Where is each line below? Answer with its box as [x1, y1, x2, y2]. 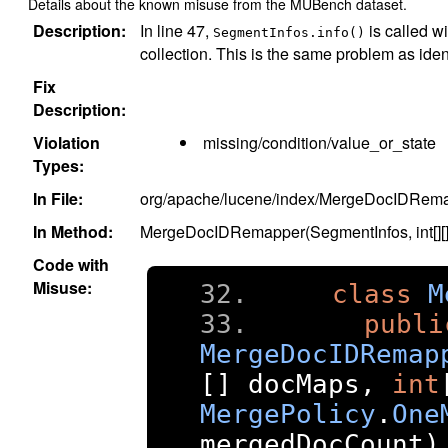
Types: [33, 153, 84, 177]
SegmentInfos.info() [213, 24, 365, 40]
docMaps [232, 368, 361, 399]
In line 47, [140, 18, 213, 42]
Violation [33, 130, 100, 154]
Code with [33, 252, 109, 276]
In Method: [33, 219, 113, 243]
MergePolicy [200, 398, 377, 429]
